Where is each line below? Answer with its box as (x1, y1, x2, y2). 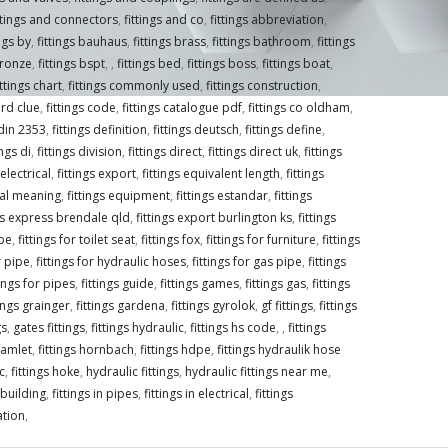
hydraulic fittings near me (184, 363, 328, 381)
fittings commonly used (67, 77, 200, 95)
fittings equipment (66, 187, 170, 205)
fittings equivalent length (141, 165, 280, 183)
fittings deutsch (152, 121, 239, 139)
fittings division (36, 143, 122, 161)
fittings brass (132, 33, 206, 51)
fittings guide (80, 275, 154, 293)
